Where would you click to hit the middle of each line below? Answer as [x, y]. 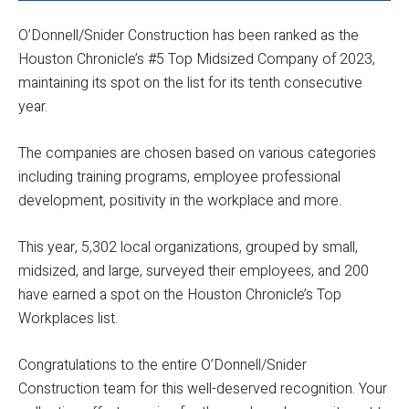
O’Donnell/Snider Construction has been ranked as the [189, 36]
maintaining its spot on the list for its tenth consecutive [190, 83]
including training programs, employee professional [179, 177]
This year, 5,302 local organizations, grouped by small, [188, 247]
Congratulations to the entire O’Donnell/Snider [163, 365]
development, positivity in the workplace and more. [180, 201]
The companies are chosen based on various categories [197, 153]
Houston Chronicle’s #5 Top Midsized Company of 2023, [197, 59]
